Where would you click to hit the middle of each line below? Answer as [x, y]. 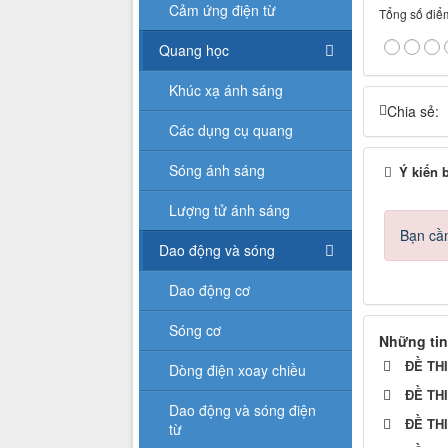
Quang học [194, 49]
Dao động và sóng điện [242, 409]
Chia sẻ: [412, 110]
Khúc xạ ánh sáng [226, 89]
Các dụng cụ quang [231, 129]
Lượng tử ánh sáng [229, 209]
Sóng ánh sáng [217, 169]
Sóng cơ [195, 329]
